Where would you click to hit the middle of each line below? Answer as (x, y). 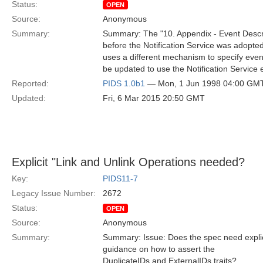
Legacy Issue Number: (54, 193)
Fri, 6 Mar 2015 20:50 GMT (154, 98)
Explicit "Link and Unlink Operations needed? (128, 162)
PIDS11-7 (120, 178)
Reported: (30, 83)
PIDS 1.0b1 (124, 83)
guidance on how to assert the (159, 249)
